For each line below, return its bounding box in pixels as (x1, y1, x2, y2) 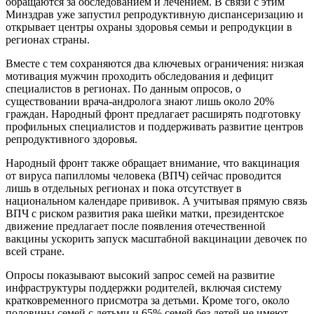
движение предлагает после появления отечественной (6, 219, 266, 232)
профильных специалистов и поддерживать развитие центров (6, 120, 303, 132)
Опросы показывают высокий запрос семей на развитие (6, 268, 275, 281)
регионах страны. (6, 33, 90, 46)
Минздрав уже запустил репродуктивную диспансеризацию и (6, 8, 303, 20)
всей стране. (6, 245, 64, 257)
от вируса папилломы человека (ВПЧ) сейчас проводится (6, 169, 281, 182)
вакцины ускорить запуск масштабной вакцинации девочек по (6, 232, 307, 245)
